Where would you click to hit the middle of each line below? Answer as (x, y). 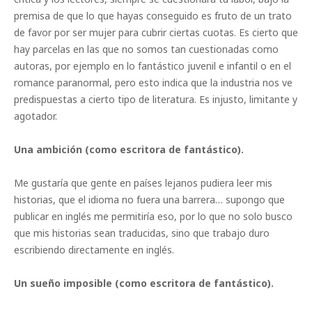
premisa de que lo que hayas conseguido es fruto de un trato (153, 16)
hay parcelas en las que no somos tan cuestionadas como (146, 49)
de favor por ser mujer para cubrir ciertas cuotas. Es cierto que (156, 33)
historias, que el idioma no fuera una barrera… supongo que (149, 200)
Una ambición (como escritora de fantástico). (129, 150)
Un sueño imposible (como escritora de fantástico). (144, 283)
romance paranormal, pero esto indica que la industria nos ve (153, 83)
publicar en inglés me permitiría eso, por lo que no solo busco (153, 217)
